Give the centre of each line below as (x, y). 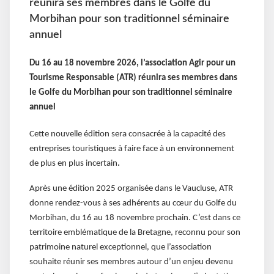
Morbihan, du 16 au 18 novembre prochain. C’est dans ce (135, 218)
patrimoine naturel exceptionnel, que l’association (120, 247)
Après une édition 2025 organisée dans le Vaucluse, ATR (131, 188)
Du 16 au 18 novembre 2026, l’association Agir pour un (132, 64)
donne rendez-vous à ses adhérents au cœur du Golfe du (133, 203)
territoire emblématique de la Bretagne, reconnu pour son (135, 232)
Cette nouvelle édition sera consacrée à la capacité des (128, 135)
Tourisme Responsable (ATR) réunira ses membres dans (133, 78)
